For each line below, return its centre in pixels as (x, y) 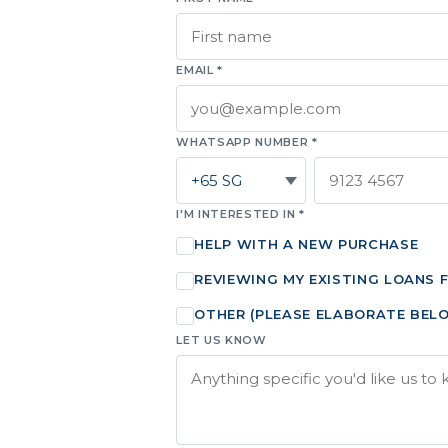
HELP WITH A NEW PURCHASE (306, 244)
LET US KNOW (221, 340)
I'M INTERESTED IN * (240, 214)
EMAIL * (199, 70)
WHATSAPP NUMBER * (247, 142)
